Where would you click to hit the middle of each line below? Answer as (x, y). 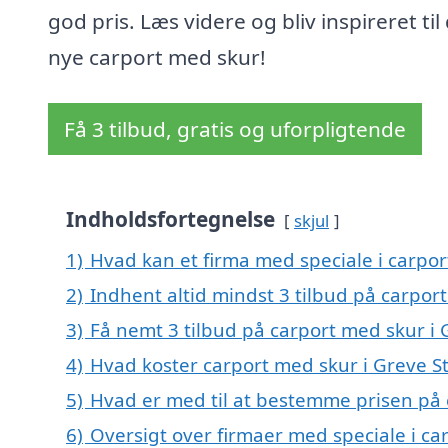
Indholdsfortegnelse (170, 219)
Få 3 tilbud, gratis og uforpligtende (235, 129)
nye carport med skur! (157, 57)
